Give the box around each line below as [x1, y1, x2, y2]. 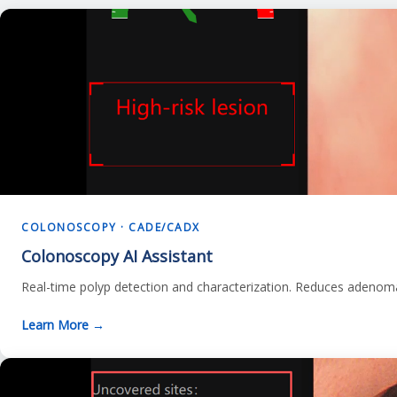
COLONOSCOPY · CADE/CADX [21, 220, 200, 235]
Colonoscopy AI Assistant [21, 245, 213, 267]
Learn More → [21, 316, 105, 333]
